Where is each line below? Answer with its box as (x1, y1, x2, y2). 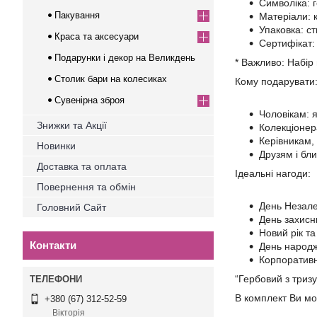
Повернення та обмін (37, 181, 136, 192)
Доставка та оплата (37, 161, 127, 172)
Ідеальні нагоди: (235, 168, 311, 179)
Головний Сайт (37, 202, 106, 213)
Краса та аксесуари (54, 31, 139, 42)
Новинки (37, 140, 76, 151)
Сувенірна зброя (54, 95, 125, 105)
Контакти (30, 239, 76, 251)
